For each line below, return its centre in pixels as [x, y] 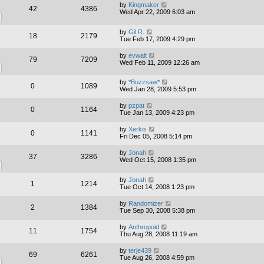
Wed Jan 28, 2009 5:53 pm [158, 89]
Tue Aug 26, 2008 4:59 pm [157, 257]
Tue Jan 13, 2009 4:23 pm [157, 113]
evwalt [138, 55]
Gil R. [136, 32]
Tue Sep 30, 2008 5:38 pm [157, 210]
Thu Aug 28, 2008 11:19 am [159, 234]
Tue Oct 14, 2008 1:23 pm [157, 187]
